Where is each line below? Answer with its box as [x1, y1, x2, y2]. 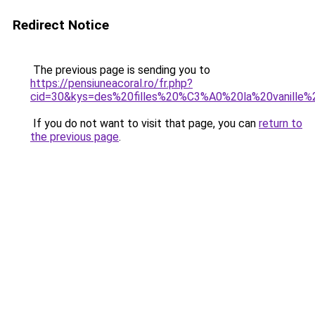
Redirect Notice [13, 17, 109, 33]
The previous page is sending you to [30, 63, 210, 77]
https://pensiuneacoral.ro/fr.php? [30, 77, 193, 90]
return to [259, 117, 302, 130]
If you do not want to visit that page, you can [30, 117, 259, 130]
